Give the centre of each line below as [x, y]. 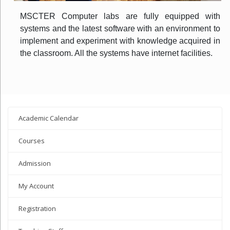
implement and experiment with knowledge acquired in [120, 41]
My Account [36, 186]
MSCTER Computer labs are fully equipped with [120, 16]
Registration [37, 209]
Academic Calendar [49, 118]
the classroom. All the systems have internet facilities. [116, 53]
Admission [35, 164]
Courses [32, 141]
